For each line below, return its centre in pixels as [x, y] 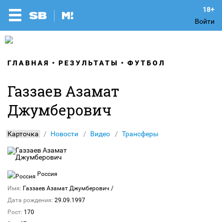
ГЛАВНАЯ [28, 63]
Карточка [23, 134]
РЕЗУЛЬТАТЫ [88, 63]
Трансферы [140, 134]
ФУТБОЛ [146, 63]
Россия [47, 174]
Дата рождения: [30, 200]
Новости [64, 134]
